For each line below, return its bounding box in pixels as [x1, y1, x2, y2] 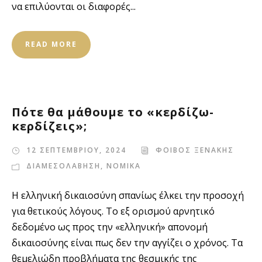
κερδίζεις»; [12, 118, 87, 134]
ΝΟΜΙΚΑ [106, 161, 141, 171]
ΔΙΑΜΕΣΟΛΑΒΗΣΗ [26, 161, 101, 171]
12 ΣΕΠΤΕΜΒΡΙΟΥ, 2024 [26, 145, 126, 155]
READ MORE [25, 39, 77, 49]
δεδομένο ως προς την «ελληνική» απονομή [12, 220, 208, 233]
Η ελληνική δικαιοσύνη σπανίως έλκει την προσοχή [12, 189, 244, 202]
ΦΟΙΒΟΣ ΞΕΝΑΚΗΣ [156, 145, 234, 155]
